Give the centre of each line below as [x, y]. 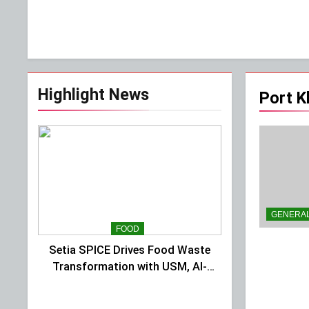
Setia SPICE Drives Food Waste [130, 250]
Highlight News [93, 95]
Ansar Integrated [130, 283]
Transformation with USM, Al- [130, 266]
